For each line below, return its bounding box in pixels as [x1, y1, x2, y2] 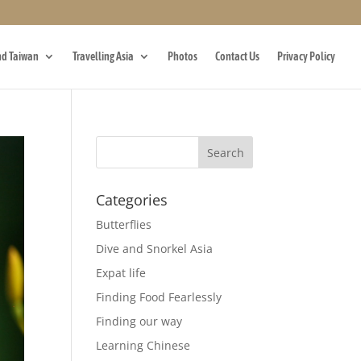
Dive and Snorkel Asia [96, 241, 214, 256]
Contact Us [215, 50, 259, 63]
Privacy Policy [277, 50, 335, 63]
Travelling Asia [73, 50, 134, 63]
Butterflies [96, 217, 152, 232]
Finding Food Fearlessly [96, 289, 222, 305]
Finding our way [96, 313, 183, 329]
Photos [168, 50, 197, 63]
